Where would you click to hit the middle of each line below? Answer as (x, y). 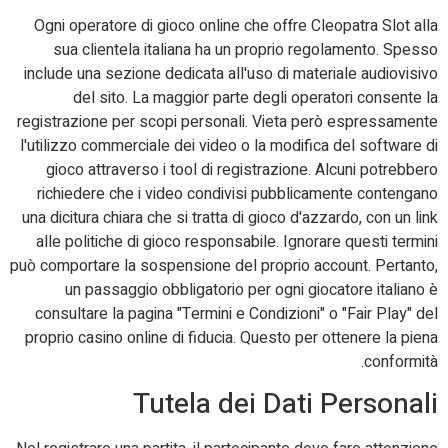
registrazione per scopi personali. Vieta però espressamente (227, 121)
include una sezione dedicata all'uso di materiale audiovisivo (231, 73)
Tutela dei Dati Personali (285, 405)
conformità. (401, 361)
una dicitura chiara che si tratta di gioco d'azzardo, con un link (230, 217)
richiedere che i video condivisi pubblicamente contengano (237, 193)
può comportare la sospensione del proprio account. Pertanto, (224, 265)
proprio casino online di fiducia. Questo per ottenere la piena (231, 337)
